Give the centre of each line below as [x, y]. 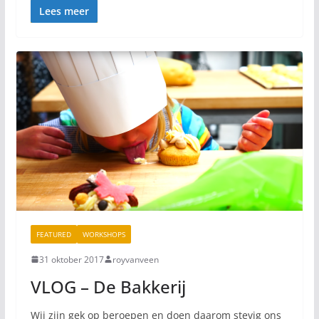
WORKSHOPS [104, 234]
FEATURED [53, 234]
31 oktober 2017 [71, 259]
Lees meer [64, 11]
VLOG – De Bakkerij [108, 286]
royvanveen [135, 259]
